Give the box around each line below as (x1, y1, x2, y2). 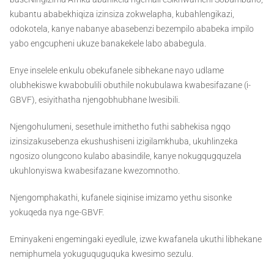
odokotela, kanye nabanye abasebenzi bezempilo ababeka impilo (10, 24, 254, 34)
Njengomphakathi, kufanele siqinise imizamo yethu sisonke (10, 193, 232, 203)
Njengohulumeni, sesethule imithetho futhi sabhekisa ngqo (10, 122, 231, 132)
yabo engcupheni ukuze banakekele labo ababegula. (10, 39, 206, 49)
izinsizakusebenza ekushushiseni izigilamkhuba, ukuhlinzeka (10, 136, 238, 147)
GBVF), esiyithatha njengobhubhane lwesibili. (10, 95, 180, 105)
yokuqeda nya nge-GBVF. (10, 207, 104, 218)
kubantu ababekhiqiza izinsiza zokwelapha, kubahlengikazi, (10, 9, 234, 20)
